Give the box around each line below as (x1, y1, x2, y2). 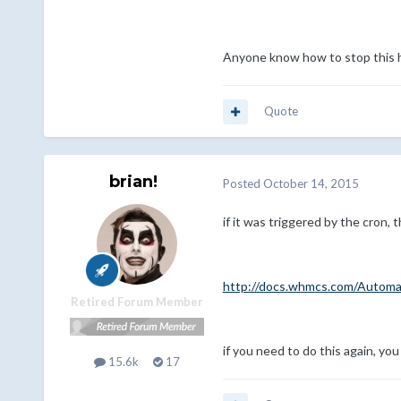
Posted (222, 175, 263, 191)
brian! (108, 172, 158, 192)
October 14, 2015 (262, 175, 359, 191)
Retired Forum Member (70, 294, 203, 310)
